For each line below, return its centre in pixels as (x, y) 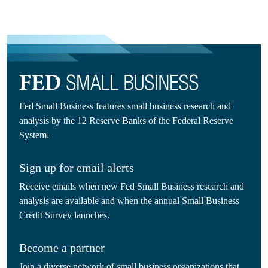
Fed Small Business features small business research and (125, 106)
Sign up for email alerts (77, 168)
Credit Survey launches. (64, 215)
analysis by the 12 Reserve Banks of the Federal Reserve (126, 121)
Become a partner (62, 248)
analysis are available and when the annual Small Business (129, 201)
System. (34, 135)
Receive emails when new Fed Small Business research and (132, 187)
